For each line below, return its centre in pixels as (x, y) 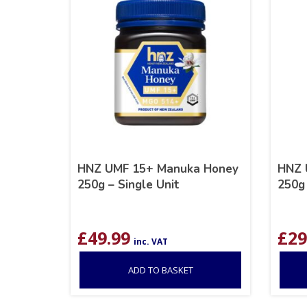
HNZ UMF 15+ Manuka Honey (158, 169)
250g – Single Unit (129, 185)
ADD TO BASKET (160, 270)
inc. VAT (151, 242)
